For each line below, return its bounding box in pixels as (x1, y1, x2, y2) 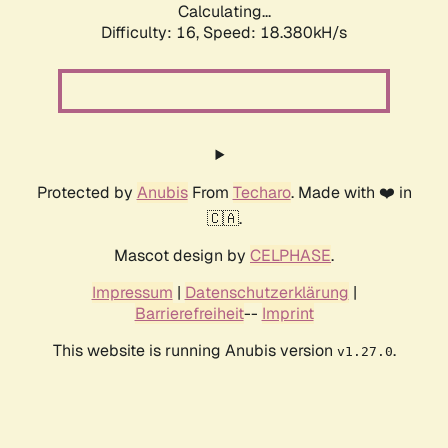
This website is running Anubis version (52, 340, 337, 362)
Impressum (91, 282, 173, 304)
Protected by (36, 182, 137, 204)
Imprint (261, 303, 314, 325)
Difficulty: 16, (101, 22, 203, 44)
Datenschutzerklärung (184, 282, 349, 304)
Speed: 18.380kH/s (203, 22, 347, 44)
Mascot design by (114, 245, 250, 267)
